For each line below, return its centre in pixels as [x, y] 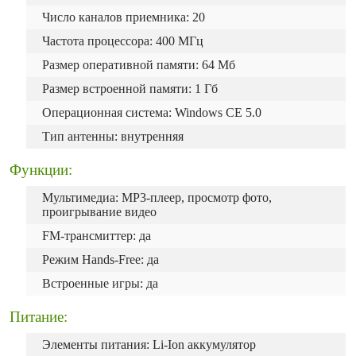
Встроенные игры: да [100, 283]
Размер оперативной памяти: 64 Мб [139, 65]
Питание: [39, 317]
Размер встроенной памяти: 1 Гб [130, 89]
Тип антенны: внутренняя [113, 136]
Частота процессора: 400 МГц [123, 41]
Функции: [41, 170]
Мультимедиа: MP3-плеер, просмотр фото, [157, 197]
